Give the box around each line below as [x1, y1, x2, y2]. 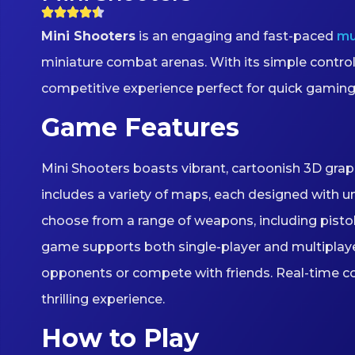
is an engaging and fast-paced [136, 28, 337, 44]
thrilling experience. [41, 292, 165, 307]
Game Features [41, 112, 239, 143]
